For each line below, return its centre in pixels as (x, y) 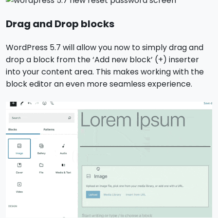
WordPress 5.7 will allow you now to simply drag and (105, 47)
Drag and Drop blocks (60, 24)
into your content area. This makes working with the (105, 72)
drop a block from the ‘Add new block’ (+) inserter (102, 59)
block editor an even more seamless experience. (99, 84)
